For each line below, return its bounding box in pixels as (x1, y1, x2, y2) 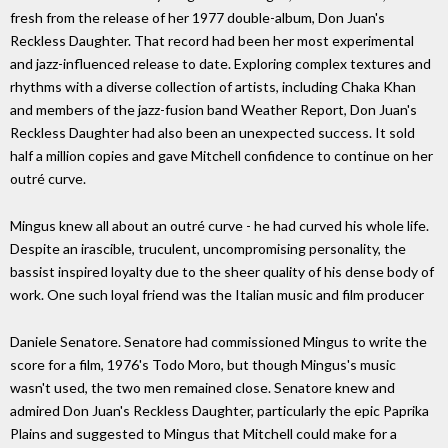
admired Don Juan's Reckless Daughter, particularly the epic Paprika (10, 401, 429, 419)
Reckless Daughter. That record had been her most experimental (10, 31, 414, 49)
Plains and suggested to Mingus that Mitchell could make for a (10, 424, 397, 442)
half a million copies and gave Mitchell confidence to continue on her (10, 146, 433, 164)
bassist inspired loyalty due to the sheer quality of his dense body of (10, 262, 434, 280)
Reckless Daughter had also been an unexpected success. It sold (10, 123, 415, 141)
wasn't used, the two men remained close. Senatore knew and (10, 378, 395, 396)
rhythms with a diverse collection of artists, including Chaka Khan (10, 77, 416, 95)
